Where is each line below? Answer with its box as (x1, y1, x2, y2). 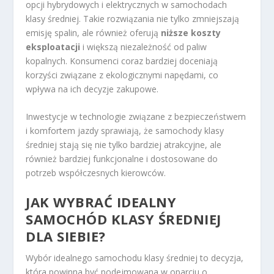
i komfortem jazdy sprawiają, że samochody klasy (26, 125, 224, 136)
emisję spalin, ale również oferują (26, 26, 161, 39)
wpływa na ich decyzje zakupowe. (26, 83, 159, 95)
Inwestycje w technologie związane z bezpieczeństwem (26, 111, 246, 122)
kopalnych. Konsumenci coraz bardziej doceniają (26, 54, 218, 67)
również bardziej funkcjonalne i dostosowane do (26, 153, 218, 165)
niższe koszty (161, 26, 221, 39)
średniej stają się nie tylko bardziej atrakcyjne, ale (26, 139, 222, 150)
